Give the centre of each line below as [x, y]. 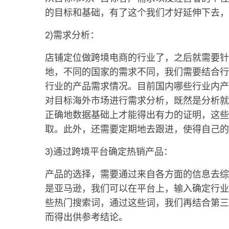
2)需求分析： [72, 35]
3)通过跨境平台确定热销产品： [109, 152]
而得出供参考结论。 [86, 217]
